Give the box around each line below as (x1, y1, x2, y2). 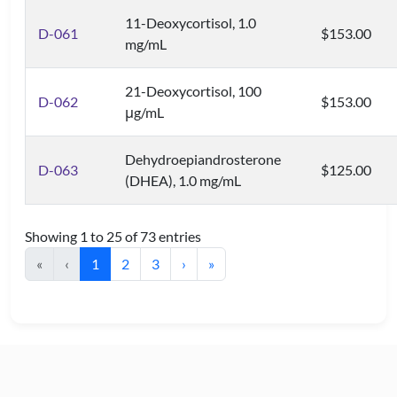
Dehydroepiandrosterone (125, 151, 281, 167)
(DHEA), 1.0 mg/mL (125, 172, 241, 189)
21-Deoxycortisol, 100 (125, 82, 261, 99)
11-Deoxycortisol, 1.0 (125, 14, 256, 31)
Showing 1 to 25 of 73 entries (25, 228, 201, 245)
